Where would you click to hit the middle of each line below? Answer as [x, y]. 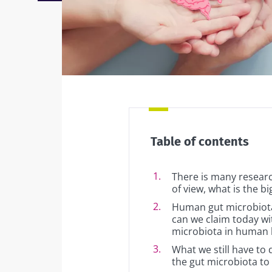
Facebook [126, 67]
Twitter [142, 67]
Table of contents [200, 141]
